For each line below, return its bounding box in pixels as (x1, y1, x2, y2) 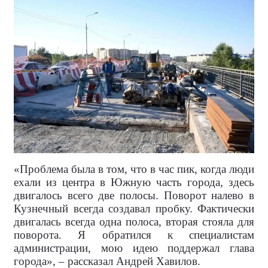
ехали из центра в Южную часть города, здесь (14, 176, 254, 189)
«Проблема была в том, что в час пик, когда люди (14, 163, 254, 176)
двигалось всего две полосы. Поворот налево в (14, 189, 254, 202)
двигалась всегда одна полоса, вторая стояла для (14, 215, 254, 229)
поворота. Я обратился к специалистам (14, 229, 254, 242)
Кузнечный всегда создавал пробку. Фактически (14, 202, 254, 215)
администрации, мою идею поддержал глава (14, 242, 254, 255)
